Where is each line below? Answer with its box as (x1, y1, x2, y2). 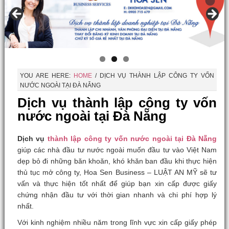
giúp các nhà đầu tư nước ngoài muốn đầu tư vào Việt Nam (17, 146, 217, 154)
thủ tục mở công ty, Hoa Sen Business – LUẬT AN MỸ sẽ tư (17, 168, 217, 176)
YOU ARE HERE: (19, 72, 74, 79)
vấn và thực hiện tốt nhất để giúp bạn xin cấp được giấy (17, 179, 217, 188)
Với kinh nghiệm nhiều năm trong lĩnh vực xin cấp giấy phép (17, 218, 217, 226)
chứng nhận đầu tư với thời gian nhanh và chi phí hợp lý (17, 191, 217, 199)
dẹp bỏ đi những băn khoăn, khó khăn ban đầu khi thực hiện (17, 157, 217, 165)
